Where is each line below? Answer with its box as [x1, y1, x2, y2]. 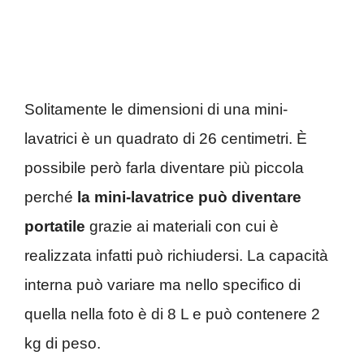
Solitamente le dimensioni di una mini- [24, 100, 288, 118]
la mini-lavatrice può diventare [73, 188, 301, 206]
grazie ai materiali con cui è [85, 217, 279, 235]
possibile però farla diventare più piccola [24, 158, 304, 176]
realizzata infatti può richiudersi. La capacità [24, 246, 328, 264]
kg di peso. [24, 334, 101, 352]
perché [24, 188, 73, 206]
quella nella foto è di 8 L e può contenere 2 [24, 305, 320, 323]
